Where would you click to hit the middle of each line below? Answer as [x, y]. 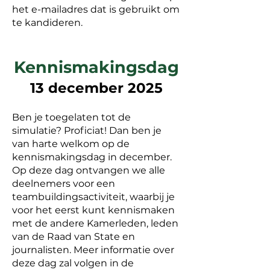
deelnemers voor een [64, 184]
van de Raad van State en [74, 237]
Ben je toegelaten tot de [71, 117]
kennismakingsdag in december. [92, 157]
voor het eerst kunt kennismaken [93, 210]
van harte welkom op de [71, 144]
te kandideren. [47, 23]
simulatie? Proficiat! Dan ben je [87, 130]
